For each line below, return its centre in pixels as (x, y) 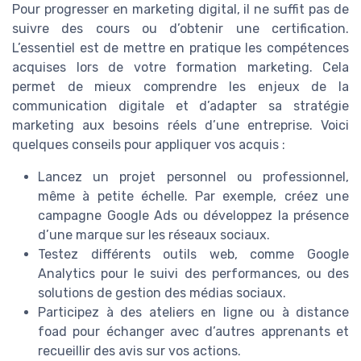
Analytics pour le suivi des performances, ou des (193, 273)
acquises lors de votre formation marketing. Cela (180, 67)
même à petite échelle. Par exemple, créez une (193, 196)
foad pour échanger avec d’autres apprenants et (193, 331)
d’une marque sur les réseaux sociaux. (154, 234)
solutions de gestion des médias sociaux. (162, 293)
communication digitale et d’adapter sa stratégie (180, 106)
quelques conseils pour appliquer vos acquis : (149, 144)
